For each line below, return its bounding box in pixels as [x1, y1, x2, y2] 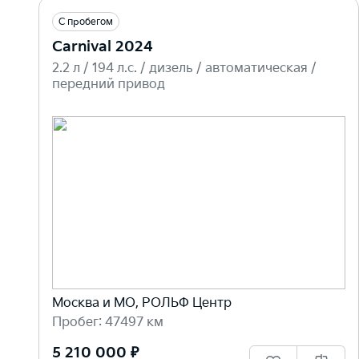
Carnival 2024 [52, 38, 153, 55]
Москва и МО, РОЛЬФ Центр [52, 296, 232, 312]
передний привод [52, 76, 165, 92]
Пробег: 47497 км [52, 315, 163, 331]
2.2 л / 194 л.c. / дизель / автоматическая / [52, 60, 317, 76]
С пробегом [58, 15, 113, 28]
